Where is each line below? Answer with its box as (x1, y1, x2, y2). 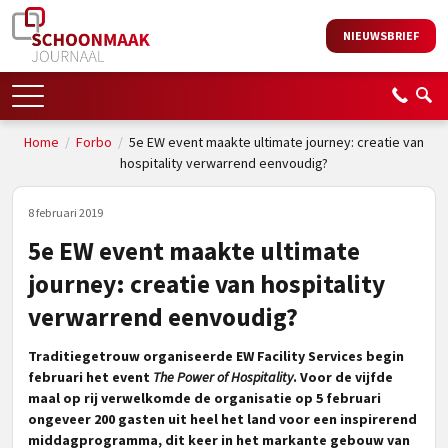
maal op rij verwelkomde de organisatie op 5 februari (28, 389, 381, 407)
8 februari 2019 (28, 205, 103, 220)
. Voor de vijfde (293, 368, 393, 386)
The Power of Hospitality (153, 368, 293, 386)
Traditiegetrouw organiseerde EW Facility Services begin (28, 347, 404, 365)
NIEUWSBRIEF (343, 28, 419, 43)
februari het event (28, 368, 153, 386)
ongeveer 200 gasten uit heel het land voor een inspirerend (28, 410, 417, 428)
